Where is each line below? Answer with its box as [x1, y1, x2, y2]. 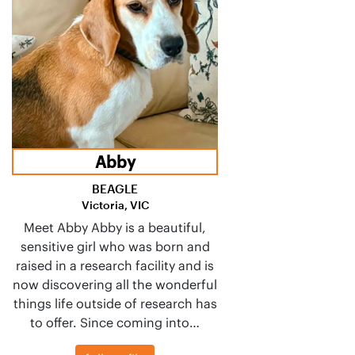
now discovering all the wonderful [13, 276, 217, 292]
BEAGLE [92, 181, 138, 196]
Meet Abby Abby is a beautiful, [24, 219, 206, 235]
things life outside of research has [13, 295, 217, 311]
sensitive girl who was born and [20, 238, 210, 254]
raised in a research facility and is [16, 257, 214, 273]
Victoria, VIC [81, 197, 149, 212]
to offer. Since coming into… [30, 314, 200, 330]
